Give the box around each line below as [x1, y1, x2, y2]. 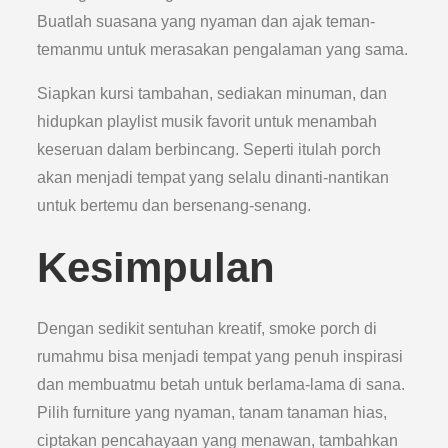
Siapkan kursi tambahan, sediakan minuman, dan [37, 85, 388, 102]
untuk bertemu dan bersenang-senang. [37, 197, 312, 214]
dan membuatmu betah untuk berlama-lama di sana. [37, 376, 406, 393]
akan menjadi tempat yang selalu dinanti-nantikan [37, 169, 390, 186]
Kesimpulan [37, 244, 276, 291]
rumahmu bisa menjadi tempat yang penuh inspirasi [37, 348, 404, 365]
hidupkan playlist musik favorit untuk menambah [37, 113, 378, 130]
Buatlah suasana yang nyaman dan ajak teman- [37, 13, 376, 30]
